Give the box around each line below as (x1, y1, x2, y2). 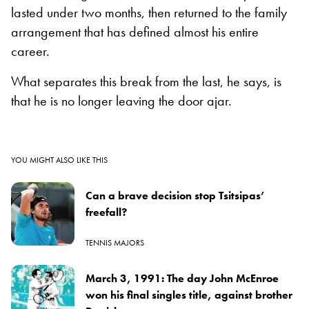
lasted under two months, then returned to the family (11, 3, 287, 21)
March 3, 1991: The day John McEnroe (86, 270, 279, 286)
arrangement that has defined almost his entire (11, 22, 259, 41)
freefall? (86, 204, 127, 219)
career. (11, 41, 50, 60)
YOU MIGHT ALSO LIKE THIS (11, 154, 108, 166)
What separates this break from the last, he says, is (11, 72, 281, 90)
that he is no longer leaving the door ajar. (11, 91, 232, 110)
